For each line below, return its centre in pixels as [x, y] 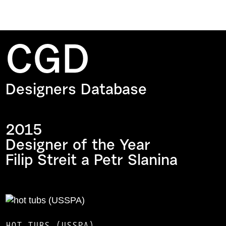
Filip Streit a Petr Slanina [92, 161]
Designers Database [76, 91]
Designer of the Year [78, 146]
